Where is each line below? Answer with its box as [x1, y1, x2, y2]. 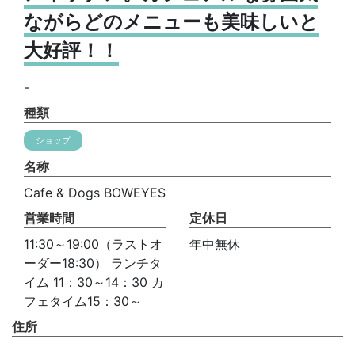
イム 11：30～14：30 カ [24, 274, 164, 290]
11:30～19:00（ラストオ [24, 236, 162, 252]
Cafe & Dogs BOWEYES [24, 185, 166, 200]
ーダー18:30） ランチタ [24, 255, 162, 271]
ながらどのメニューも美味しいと [24, 10, 319, 33]
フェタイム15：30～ [24, 293, 142, 309]
